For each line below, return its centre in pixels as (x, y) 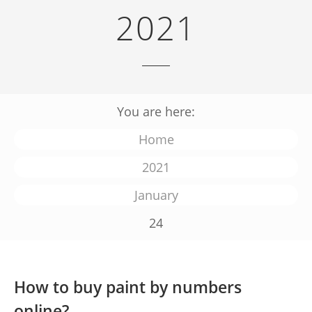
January (156, 195)
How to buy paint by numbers (128, 287)
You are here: (156, 111)
